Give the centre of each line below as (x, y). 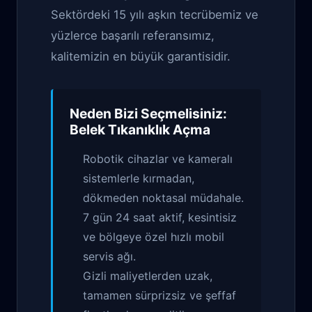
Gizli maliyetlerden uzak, (148, 276)
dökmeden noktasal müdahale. (164, 198)
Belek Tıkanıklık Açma (140, 130)
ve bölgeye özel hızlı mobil (154, 237)
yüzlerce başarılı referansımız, (133, 36)
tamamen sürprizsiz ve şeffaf (160, 295)
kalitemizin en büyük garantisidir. (141, 56)
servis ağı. (110, 256)
